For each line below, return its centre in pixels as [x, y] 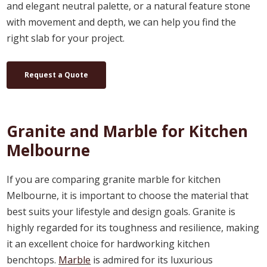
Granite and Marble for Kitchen [128, 131]
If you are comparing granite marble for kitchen [114, 179]
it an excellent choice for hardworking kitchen [108, 243]
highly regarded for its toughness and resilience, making [133, 227]
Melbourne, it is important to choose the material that [128, 195]
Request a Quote [57, 74]
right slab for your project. [66, 38]
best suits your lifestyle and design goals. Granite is [121, 211]
